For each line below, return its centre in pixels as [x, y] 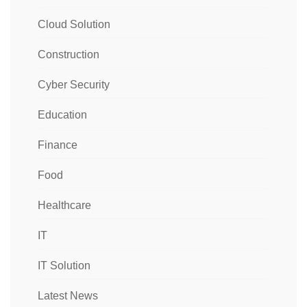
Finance [58, 145]
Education [62, 114]
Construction [69, 54]
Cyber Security [74, 84]
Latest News [68, 295]
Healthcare [64, 205]
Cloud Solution [74, 24]
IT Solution [64, 265]
